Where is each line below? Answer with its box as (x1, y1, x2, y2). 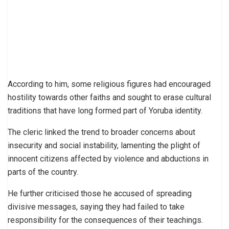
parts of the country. (8, 167, 78, 177)
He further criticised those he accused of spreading (8, 189, 192, 199)
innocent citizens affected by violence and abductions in (8, 154, 209, 164)
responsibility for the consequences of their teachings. (8, 215, 203, 225)
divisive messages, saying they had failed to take (8, 202, 185, 212)
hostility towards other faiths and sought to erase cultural (8, 93, 211, 103)
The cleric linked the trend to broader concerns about (8, 127, 195, 138)
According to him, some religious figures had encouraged (8, 79, 211, 89)
